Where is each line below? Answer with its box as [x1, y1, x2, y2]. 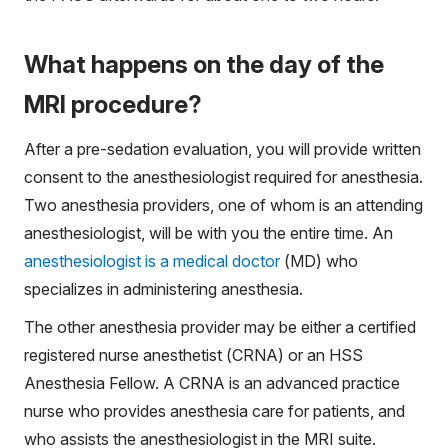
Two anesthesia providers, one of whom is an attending [24, 194, 423, 215]
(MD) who [280, 250, 358, 271]
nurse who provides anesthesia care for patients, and [24, 400, 405, 421]
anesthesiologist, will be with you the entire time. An [24, 222, 393, 243]
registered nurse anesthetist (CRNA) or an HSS [24, 344, 363, 365]
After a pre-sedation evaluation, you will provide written [24, 138, 421, 159]
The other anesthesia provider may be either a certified [24, 316, 416, 337]
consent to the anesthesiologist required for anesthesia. [24, 166, 423, 187]
